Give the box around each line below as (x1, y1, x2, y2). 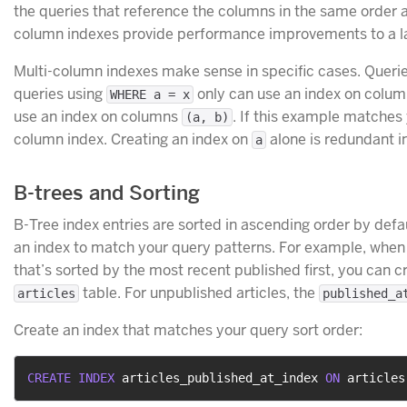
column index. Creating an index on (14, 129, 252, 149)
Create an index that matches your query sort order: (14, 321, 362, 341)
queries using (14, 84, 106, 104)
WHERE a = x (110, 86, 190, 102)
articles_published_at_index (114, 371, 325, 386)
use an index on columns (14, 106, 182, 126)
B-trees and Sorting (14, 180, 200, 206)
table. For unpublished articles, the (79, 283, 319, 303)
